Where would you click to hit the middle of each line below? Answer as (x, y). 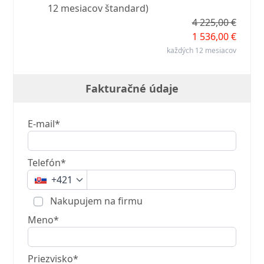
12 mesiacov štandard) (98, 9)
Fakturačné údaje (132, 89)
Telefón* (47, 163)
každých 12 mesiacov (201, 51)
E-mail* (44, 124)
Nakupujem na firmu (95, 201)
